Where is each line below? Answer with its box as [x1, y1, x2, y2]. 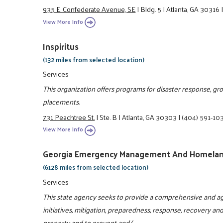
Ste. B [100, 110, 117, 123]
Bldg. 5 [140, 2, 162, 16]
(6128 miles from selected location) [43, 161, 149, 173]
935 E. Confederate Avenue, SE [43, 2, 136, 16]
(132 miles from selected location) [43, 53, 145, 65]
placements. [43, 95, 80, 109]
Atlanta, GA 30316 [166, 2, 220, 16]
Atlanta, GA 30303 [122, 110, 177, 123]
